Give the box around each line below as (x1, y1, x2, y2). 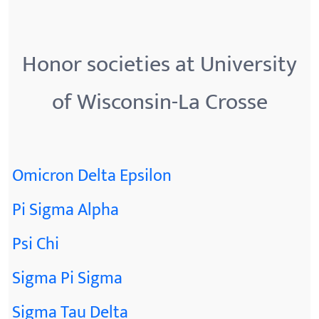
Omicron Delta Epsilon (12, 162, 172, 190)
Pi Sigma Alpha (12, 196, 119, 224)
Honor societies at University (22, 46, 297, 83)
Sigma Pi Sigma (12, 264, 122, 293)
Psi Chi (12, 230, 59, 258)
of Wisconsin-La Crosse (51, 83, 268, 121)
